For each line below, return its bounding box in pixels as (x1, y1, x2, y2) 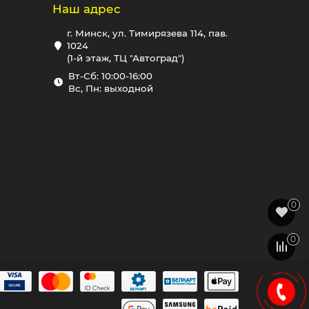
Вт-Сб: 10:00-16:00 (68, 70, 152, 82)
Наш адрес (52, 2, 121, 17)
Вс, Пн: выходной (68, 83, 153, 94)
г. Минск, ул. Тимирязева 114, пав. (67, 28, 228, 39)
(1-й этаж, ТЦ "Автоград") (67, 52, 186, 64)
